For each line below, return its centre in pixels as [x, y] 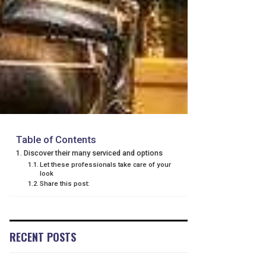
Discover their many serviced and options [93, 153]
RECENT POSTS [43, 237]
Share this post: [65, 183]
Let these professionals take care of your [106, 164]
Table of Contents [56, 140]
